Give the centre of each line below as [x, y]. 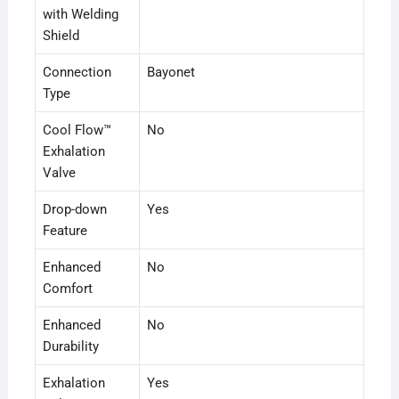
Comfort [67, 289]
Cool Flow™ [77, 130]
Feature [65, 231]
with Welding [80, 15]
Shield [61, 36]
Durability [70, 347]
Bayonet [171, 73]
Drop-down [74, 210]
